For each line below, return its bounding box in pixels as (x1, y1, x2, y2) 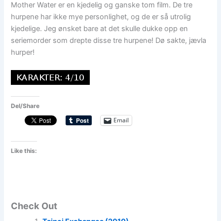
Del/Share (11, 102, 40, 110)
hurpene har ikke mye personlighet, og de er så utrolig (11, 12, 191, 22)
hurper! (11, 48, 35, 57)
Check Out (11, 200, 58, 211)
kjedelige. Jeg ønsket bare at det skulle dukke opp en (11, 24, 188, 34)
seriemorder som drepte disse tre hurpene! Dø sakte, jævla (11, 36, 207, 45)
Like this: (11, 147, 37, 154)
